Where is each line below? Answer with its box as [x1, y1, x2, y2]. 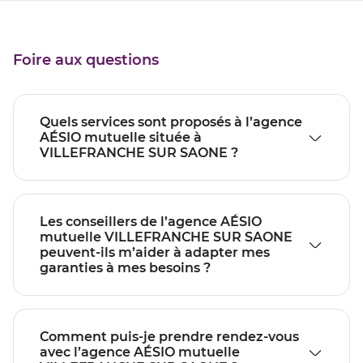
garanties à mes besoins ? [40, 260, 211, 276]
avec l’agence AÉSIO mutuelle [40, 344, 240, 361]
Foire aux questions [13, 51, 159, 70]
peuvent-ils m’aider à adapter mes [40, 245, 270, 261]
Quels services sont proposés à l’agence [40, 114, 302, 130]
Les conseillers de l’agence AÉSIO [40, 214, 262, 230]
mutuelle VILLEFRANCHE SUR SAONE [40, 229, 293, 246]
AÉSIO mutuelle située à [40, 130, 202, 146]
